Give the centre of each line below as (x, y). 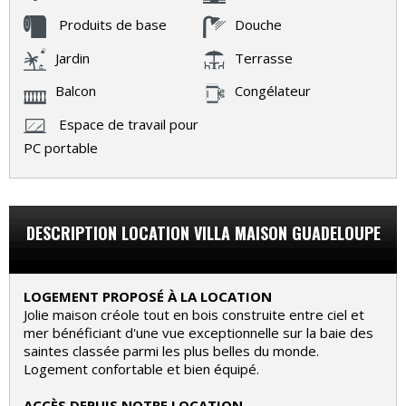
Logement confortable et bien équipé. (141, 369)
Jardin (72, 58)
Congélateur (273, 91)
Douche (258, 25)
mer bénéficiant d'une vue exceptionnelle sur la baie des (198, 333)
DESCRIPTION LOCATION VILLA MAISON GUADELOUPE (203, 233)
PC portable (61, 148)
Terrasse (264, 58)
